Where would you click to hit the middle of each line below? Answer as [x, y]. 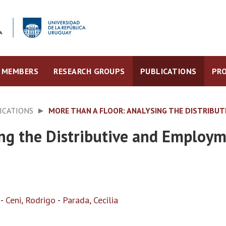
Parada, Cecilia [90, 200]
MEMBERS [20, 71]
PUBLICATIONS [168, 71]
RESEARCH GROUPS [89, 71]
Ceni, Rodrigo [31, 200]
